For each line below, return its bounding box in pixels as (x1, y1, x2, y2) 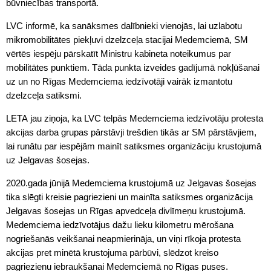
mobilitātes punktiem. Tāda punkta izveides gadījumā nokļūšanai (6, 62, 260, 73)
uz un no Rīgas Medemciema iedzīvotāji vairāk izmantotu (6, 76, 232, 87)
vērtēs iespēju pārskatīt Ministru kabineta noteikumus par (6, 48, 231, 59)
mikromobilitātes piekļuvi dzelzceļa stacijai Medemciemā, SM (6, 34, 248, 45)
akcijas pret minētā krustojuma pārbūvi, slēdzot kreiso (6, 247, 218, 258)
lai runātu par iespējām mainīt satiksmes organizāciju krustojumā (6, 140, 261, 151)
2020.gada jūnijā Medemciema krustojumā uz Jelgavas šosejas (6, 177, 256, 188)
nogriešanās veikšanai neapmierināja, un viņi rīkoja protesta (6, 233, 241, 244)
